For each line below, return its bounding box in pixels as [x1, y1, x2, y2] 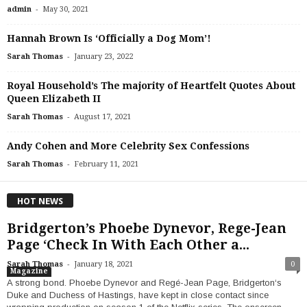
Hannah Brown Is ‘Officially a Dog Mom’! [7, 33, 211, 45]
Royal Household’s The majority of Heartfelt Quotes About [7, 80, 295, 92]
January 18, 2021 [74, 259, 133, 269]
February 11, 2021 [74, 160, 138, 169]
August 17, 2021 [74, 112, 131, 122]
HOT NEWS [17, 195, 63, 206]
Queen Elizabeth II [7, 93, 101, 105]
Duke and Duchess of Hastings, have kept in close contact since [7, 289, 269, 300]
